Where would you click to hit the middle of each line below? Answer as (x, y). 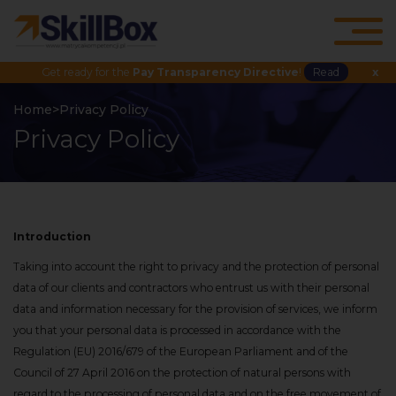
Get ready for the (87, 72)
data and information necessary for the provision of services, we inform (195, 309)
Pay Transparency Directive (216, 72)
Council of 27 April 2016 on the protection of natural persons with (182, 373)
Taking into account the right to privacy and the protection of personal (196, 267)
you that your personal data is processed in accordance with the (177, 330)
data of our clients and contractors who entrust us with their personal (191, 288)
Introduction (52, 236)
